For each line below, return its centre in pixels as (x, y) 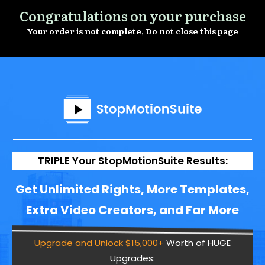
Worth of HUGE (197, 243)
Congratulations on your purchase (132, 16)
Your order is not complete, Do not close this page (132, 31)
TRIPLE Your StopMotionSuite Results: (132, 161)
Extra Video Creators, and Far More (132, 210)
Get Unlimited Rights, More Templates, (132, 190)
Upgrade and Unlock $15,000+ (99, 243)
